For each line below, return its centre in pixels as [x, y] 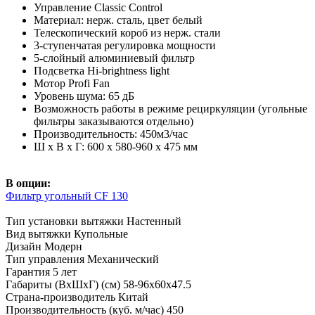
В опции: [28, 183]
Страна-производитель [62, 297]
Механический [123, 259]
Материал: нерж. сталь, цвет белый [118, 20]
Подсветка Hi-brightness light [102, 70]
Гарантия [29, 271]
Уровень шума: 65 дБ [84, 96]
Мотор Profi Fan [72, 83]
